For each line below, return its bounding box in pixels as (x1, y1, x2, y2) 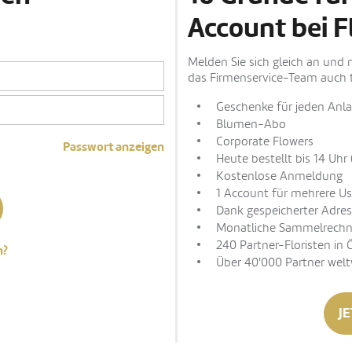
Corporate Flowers (216, 134, 313, 148)
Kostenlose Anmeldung (216, 169, 343, 183)
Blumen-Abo (216, 117, 286, 131)
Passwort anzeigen (63, 139, 164, 155)
